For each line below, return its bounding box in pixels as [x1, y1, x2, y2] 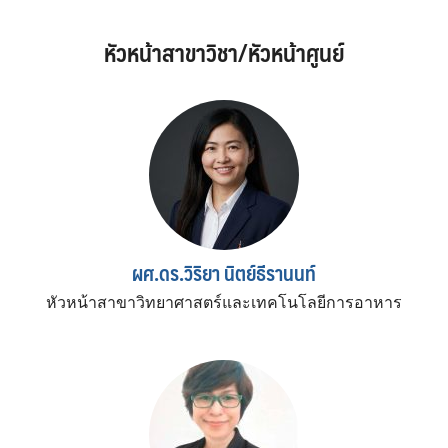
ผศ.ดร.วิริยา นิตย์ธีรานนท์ [132, 255, 316, 290]
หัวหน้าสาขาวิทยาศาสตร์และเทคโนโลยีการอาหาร [46, 293, 402, 311]
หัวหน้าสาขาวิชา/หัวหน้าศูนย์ [103, 31, 345, 72]
